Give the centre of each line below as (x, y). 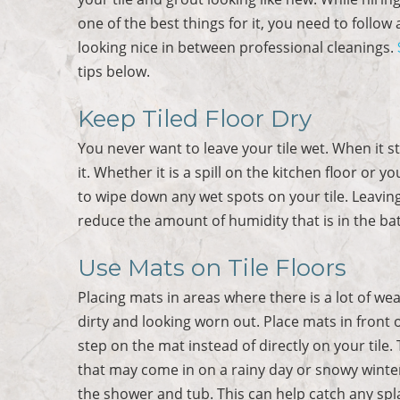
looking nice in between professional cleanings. (238, 47)
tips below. (114, 71)
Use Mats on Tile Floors (212, 267)
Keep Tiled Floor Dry (195, 118)
